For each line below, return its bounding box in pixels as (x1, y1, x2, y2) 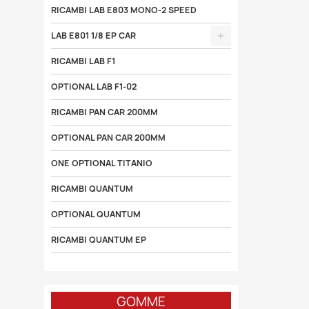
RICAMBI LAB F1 (50, 55, 115, 67)
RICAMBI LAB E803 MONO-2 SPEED (50, 4, 197, 16)
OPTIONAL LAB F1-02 (50, 81, 137, 92)
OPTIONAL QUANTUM (50, 208, 141, 220)
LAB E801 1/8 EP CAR (50, 30, 136, 41)
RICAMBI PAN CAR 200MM (50, 106, 158, 118)
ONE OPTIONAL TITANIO (50, 157, 152, 169)
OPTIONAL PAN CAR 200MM (50, 132, 166, 143)
